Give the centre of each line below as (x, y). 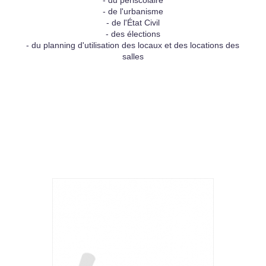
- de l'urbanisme (133, 11)
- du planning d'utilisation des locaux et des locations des (133, 45)
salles (133, 56)
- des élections (133, 34)
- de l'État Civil (133, 23)
